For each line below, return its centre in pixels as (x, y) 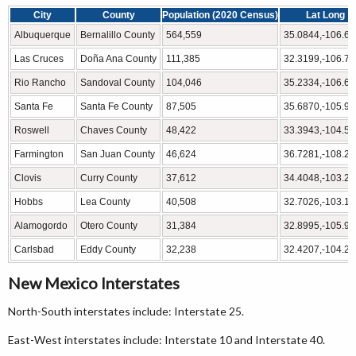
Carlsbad (34, 249)
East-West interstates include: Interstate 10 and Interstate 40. (166, 339)
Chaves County (114, 130)
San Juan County (118, 154)
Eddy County (108, 249)
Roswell (32, 130)
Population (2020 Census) (220, 15)
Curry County (109, 178)
